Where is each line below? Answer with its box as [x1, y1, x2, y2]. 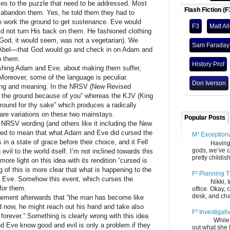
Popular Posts [184, 114, 225, 121]
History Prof [192, 61, 224, 68]
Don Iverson [192, 80, 226, 87]
